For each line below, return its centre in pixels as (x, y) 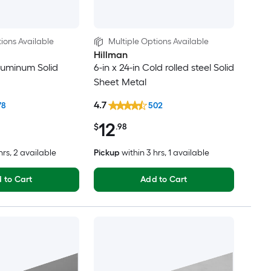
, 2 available (33, 152)
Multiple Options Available (158, 42)
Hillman (110, 55)
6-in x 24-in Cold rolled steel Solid (164, 68)
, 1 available (187, 152)
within (133, 152)
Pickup (106, 152)
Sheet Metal (120, 82)
